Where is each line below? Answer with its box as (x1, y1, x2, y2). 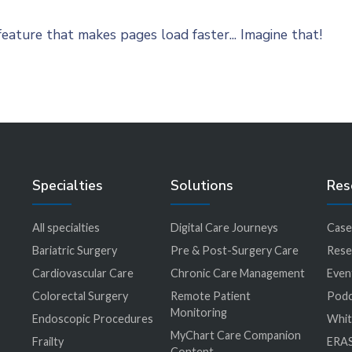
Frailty (31, 334, 64, 348)
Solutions (170, 175, 233, 195)
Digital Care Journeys (170, 220, 278, 234)
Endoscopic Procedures (31, 311, 153, 325)
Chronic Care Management (170, 266, 305, 280)
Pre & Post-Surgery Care (170, 243, 299, 257)
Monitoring (170, 305, 227, 319)
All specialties (31, 220, 100, 234)
